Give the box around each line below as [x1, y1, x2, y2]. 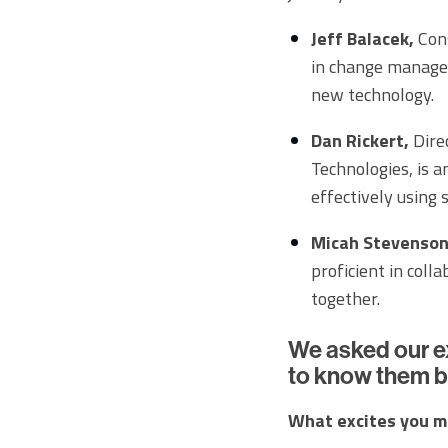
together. [310, 285, 380, 313]
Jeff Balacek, [310, 25, 414, 53]
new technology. [310, 81, 434, 109]
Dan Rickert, [310, 127, 409, 155]
